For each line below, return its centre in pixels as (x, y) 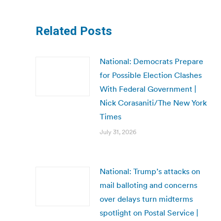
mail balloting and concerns (148, 185)
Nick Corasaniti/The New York (153, 103)
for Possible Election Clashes (151, 75)
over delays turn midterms (146, 199)
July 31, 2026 (118, 132)
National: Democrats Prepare (151, 61)
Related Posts (74, 31)
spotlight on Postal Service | (149, 213)
